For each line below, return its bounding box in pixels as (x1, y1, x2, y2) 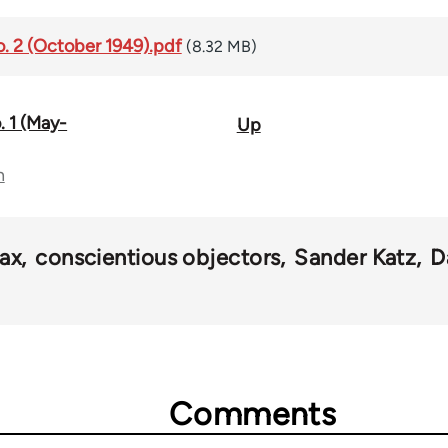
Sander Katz (294, 243, 417, 271)
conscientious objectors (35, 243, 281, 271)
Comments (169, 394, 337, 433)
